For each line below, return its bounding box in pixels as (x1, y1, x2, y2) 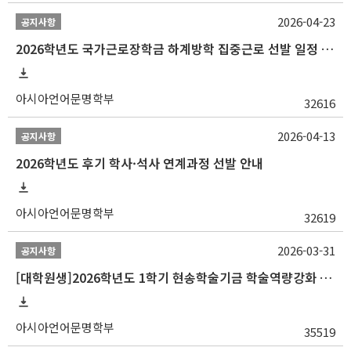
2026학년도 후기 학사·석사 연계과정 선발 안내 (16, 153, 263, 172)
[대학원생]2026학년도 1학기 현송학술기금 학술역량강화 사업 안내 (320, 267, 332, 287)
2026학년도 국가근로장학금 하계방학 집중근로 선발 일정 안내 (321, 38, 334, 58)
